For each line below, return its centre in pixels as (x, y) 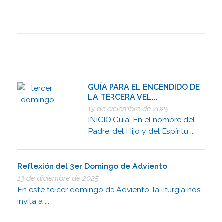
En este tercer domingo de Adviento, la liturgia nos (109, 189)
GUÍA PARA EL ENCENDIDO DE (144, 87)
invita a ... (33, 201)
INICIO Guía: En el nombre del (141, 120)
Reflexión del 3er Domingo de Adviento (92, 166)
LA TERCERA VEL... (123, 97)
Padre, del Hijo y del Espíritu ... (141, 131)
